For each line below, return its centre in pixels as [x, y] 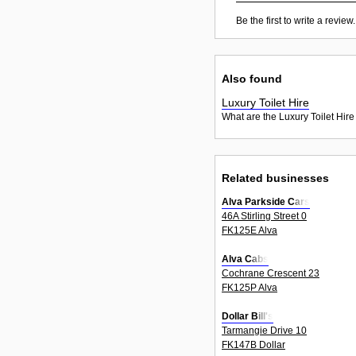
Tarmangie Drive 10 [264, 330]
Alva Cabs [245, 259]
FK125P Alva [250, 287]
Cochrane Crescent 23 [271, 273]
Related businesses [275, 178]
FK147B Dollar [253, 344]
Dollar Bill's [248, 316]
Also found [252, 78]
